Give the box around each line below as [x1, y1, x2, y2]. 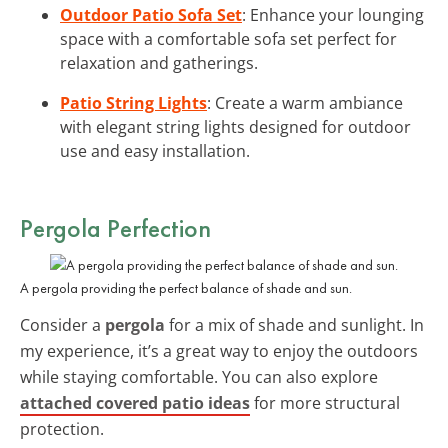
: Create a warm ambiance [207, 91, 403, 114]
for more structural [250, 391, 400, 414]
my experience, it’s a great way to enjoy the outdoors [20, 339, 418, 362]
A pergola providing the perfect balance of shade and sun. [20, 278, 352, 297]
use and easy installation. [60, 139, 250, 162]
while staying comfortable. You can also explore [20, 365, 378, 388]
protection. [20, 417, 104, 440]
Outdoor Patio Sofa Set [60, 3, 242, 26]
